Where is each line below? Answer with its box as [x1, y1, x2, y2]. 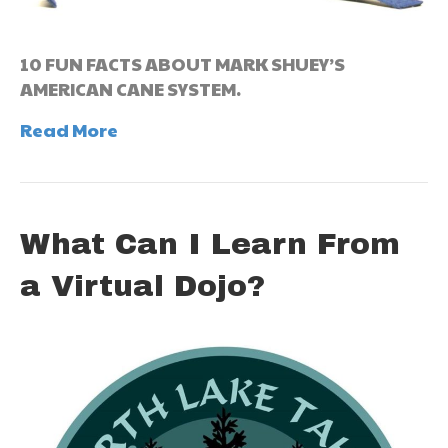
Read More [20, 116, 118, 142]
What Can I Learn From [20, 227, 400, 260]
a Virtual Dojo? [20, 269, 265, 302]
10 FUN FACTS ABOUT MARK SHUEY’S [20, 50, 345, 76]
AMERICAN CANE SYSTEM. [20, 75, 241, 101]
